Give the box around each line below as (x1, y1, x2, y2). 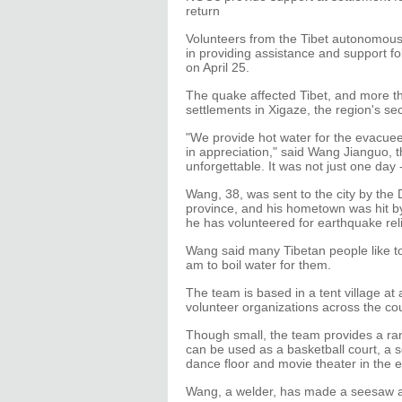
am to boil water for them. (186, 258, 331, 272)
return (186, 4, 220, 18)
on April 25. (186, 60, 249, 74)
